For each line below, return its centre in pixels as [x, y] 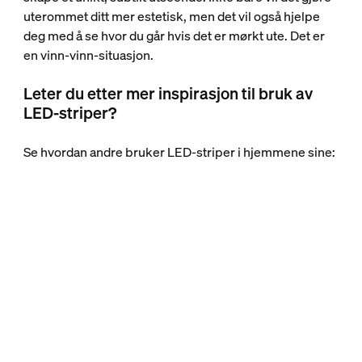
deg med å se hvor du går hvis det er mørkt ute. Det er [174, 35]
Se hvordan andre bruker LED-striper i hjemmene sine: [179, 152]
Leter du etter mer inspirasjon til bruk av [168, 93]
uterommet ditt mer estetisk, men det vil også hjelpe [171, 16]
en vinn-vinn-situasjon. [88, 55]
